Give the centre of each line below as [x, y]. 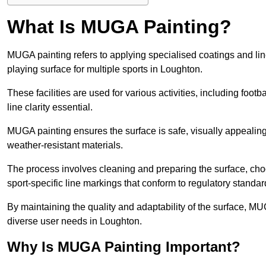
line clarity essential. [50, 107]
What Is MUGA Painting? [119, 27]
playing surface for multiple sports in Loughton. [105, 69]
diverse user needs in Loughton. [75, 221]
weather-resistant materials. [65, 145]
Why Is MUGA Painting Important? [124, 247]
